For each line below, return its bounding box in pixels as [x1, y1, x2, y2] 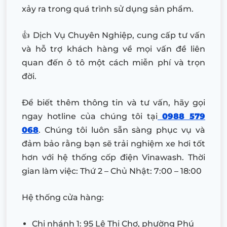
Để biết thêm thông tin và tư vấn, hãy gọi [22, 97, 205, 107]
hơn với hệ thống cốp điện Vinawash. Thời [22, 152, 205, 162]
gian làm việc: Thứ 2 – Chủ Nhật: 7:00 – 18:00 [22, 166, 202, 176]
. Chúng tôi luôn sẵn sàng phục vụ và [39, 125, 205, 135]
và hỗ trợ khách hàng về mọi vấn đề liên [22, 44, 205, 54]
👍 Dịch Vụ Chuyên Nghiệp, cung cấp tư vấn [22, 30, 205, 40]
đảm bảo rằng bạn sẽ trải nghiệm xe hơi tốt [22, 138, 205, 148]
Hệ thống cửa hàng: [22, 192, 104, 202]
